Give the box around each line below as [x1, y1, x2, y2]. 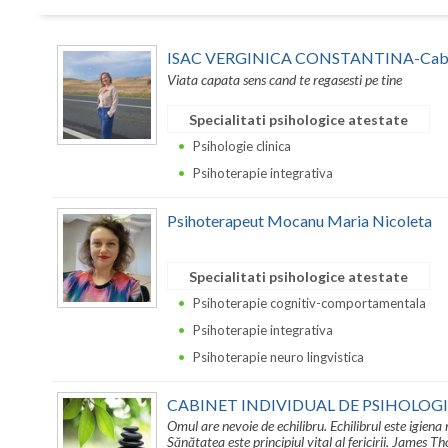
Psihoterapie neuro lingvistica [193, 348, 364, 365]
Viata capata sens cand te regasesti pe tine [167, 70, 402, 88]
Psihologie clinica [193, 137, 291, 154]
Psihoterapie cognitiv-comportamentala [193, 294, 426, 311]
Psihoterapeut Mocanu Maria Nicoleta [167, 211, 432, 231]
